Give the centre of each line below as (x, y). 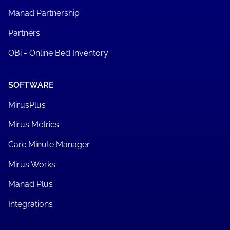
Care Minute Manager (49, 145)
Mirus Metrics (33, 125)
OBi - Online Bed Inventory (58, 53)
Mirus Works (32, 164)
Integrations (30, 204)
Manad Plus (30, 184)
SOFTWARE (31, 85)
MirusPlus (27, 105)
